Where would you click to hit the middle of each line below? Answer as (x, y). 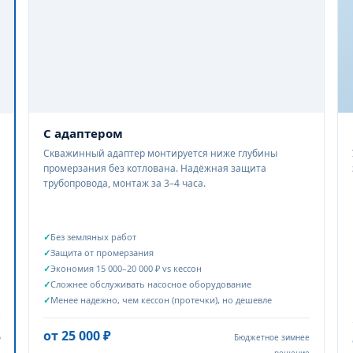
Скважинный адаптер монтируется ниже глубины (160, 153)
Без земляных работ (93, 237)
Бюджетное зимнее (272, 337)
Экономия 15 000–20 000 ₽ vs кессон (126, 268)
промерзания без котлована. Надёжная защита (155, 168)
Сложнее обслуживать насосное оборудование (151, 284)
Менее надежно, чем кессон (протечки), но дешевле (161, 300)
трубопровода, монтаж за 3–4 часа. (124, 183)
